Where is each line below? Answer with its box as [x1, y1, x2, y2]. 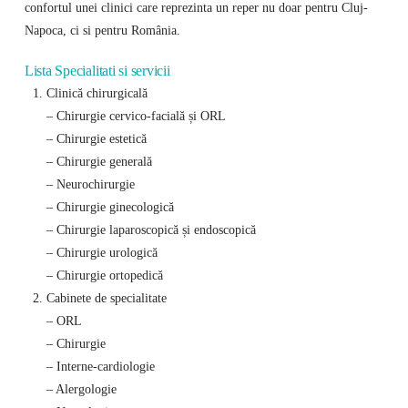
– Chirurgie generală [46, 154, 152, 169]
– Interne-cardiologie [46, 359, 155, 374]
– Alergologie [46, 382, 117, 397]
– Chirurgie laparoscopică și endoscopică [46, 222, 256, 238]
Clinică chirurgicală [46, 86, 148, 101]
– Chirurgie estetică [46, 131, 147, 147]
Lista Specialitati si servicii [24, 62, 170, 78]
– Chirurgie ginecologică [46, 199, 174, 215]
